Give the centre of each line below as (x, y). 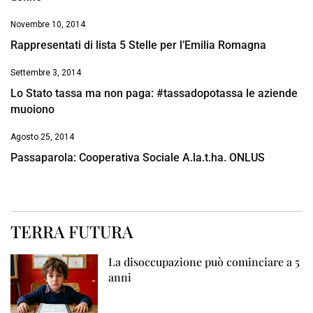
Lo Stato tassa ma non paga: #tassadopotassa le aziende (154, 94)
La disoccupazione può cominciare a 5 (204, 262)
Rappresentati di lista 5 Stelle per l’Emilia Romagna (138, 45)
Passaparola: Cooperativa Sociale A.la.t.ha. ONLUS (138, 158)
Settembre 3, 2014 (46, 73)
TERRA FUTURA (72, 232)
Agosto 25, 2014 (42, 137)
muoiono (32, 110)
